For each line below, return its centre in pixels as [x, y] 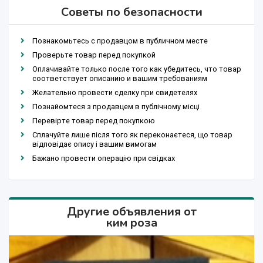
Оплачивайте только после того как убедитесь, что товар [137, 69]
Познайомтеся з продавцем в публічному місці [116, 107]
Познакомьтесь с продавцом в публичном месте [120, 41]
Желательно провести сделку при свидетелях [115, 93]
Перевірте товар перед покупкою [94, 121]
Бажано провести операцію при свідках [104, 159]
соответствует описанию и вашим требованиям [120, 79]
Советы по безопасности [131, 12]
